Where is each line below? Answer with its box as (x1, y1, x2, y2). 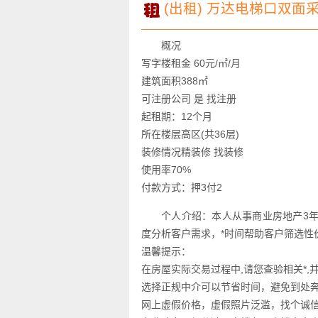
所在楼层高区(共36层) (141, 128, 240, 140)
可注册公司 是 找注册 (141, 93, 237, 104)
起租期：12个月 (141, 111, 213, 122)
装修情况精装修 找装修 (141, 146, 244, 158)
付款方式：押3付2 (141, 182, 223, 193)
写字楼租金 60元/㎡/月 (141, 57, 241, 69)
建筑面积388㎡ (141, 75, 209, 87)
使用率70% (141, 164, 192, 175)
